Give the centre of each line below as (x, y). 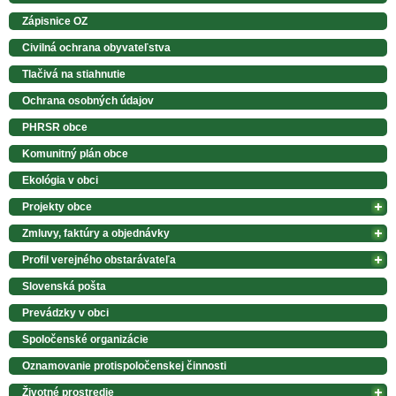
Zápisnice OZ (55, 21)
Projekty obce (57, 206)
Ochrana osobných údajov (88, 100)
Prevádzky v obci (65, 312)
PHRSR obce (55, 127)
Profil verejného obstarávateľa (99, 259)
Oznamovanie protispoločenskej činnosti (124, 366)
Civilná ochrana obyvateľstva (96, 47)
